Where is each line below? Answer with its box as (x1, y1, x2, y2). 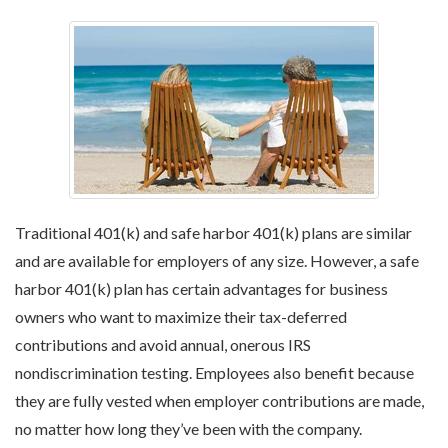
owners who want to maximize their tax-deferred (15, 307, 347, 326)
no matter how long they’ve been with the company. (15, 419, 362, 438)
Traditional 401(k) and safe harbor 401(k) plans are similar (15, 223, 412, 242)
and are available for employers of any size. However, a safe (15, 251, 419, 270)
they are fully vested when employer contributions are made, (15, 391, 424, 410)
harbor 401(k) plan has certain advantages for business (15, 279, 388, 298)
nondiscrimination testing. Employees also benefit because (15, 363, 414, 382)
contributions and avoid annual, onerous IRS (15, 335, 311, 354)
